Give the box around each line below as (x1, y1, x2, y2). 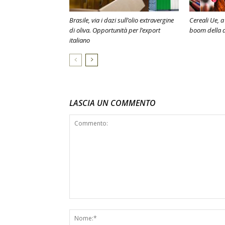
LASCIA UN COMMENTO (69, 97, 156, 108)
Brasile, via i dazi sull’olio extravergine (69, 16, 174, 25)
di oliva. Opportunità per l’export (69, 26, 160, 35)
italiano (69, 36, 90, 45)
